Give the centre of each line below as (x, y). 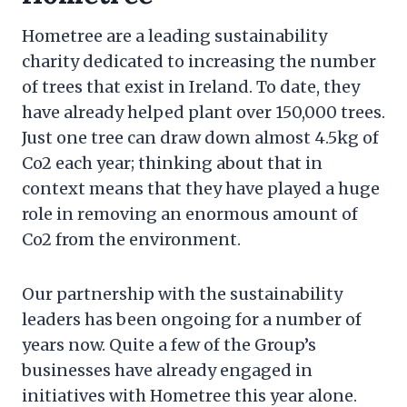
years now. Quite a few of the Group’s (169, 345)
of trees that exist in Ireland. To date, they (191, 87)
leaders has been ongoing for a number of (192, 319)
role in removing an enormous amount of (190, 214)
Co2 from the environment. (131, 239)
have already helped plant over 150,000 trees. (203, 112)
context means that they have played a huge (201, 189)
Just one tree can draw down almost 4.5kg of (200, 138)
